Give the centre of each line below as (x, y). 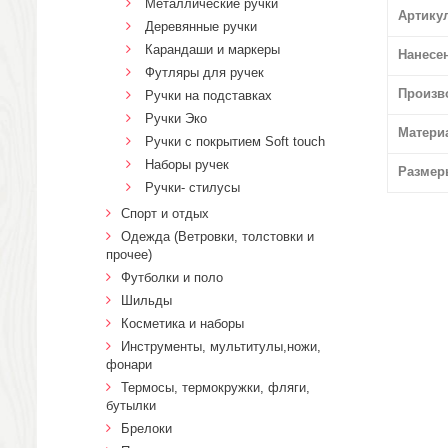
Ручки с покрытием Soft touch (235, 141)
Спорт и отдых (165, 213)
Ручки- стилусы (192, 187)
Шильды (146, 300)
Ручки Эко (176, 118)
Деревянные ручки (201, 26)
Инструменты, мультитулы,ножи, (221, 346)
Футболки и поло (172, 277)
